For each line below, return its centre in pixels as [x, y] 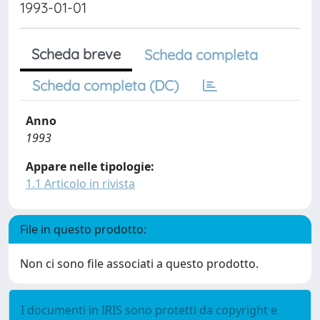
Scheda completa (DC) [105, 85]
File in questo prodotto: [83, 229]
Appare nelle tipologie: [90, 166]
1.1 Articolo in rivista [80, 184]
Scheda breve [76, 54]
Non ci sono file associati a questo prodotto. [139, 264]
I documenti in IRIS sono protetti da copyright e [149, 310]
